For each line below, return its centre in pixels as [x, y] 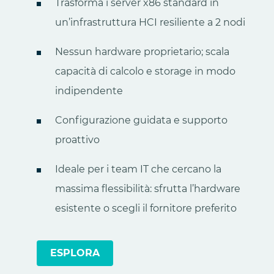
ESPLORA [75, 253]
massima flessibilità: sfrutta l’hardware [148, 188]
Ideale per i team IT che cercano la [138, 169]
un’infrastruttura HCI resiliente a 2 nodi [150, 22]
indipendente [89, 91]
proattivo [77, 139]
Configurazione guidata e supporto [141, 120]
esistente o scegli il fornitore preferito [146, 208]
